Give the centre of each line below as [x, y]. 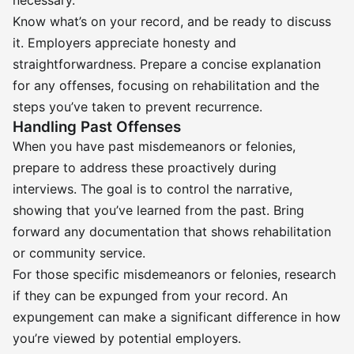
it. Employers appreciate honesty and [124, 43]
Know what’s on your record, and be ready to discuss [172, 21]
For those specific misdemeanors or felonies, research [174, 274]
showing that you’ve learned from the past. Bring [158, 210]
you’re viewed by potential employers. [127, 338]
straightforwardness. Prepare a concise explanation [167, 64]
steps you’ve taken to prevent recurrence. [137, 107]
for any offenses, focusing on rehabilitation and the [166, 85]
